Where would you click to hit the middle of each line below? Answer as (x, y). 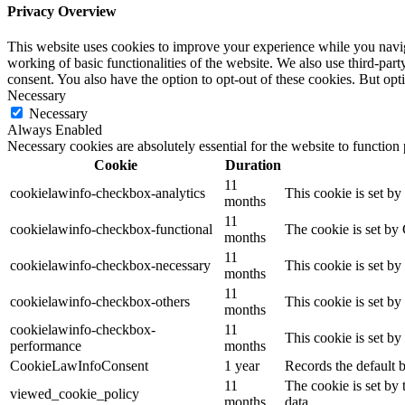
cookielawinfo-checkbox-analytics (108, 193)
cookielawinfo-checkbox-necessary (110, 266)
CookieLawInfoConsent (79, 366)
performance (46, 346)
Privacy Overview (62, 12)
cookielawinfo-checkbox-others (100, 302)
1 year (242, 366)
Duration (253, 165)
